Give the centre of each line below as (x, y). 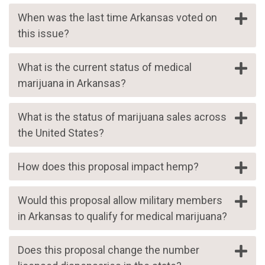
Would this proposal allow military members (120, 201)
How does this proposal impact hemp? (108, 167)
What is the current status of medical (105, 67)
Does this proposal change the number (109, 250)
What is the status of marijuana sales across (122, 117)
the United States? (61, 133)
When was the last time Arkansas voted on (117, 18)
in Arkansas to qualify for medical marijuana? (122, 216)
